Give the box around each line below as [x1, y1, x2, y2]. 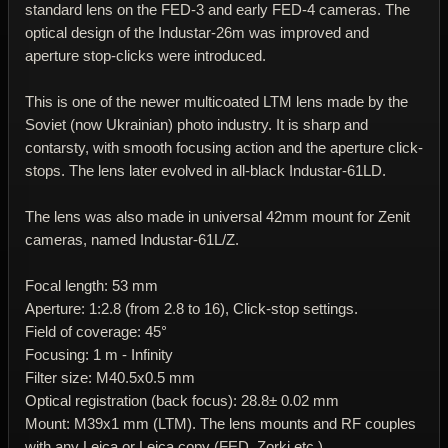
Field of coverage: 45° [25, 322, 167, 340]
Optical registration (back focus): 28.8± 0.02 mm [25, 391, 339, 409]
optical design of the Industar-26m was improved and [25, 23, 369, 41]
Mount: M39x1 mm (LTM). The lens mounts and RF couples [25, 414, 416, 432]
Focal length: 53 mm [25, 276, 158, 294]
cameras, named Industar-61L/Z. [25, 230, 239, 248]
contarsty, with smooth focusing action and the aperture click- [25, 138, 423, 156]
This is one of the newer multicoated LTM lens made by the [25, 92, 408, 110]
